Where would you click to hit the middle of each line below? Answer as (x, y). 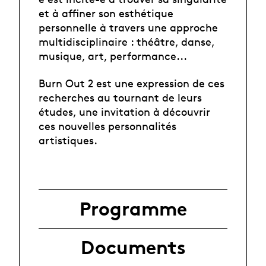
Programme (133, 209)
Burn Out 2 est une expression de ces (132, 83)
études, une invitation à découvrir (124, 112)
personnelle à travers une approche (128, 27)
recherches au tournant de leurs (120, 98)
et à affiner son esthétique (106, 13)
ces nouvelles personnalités (107, 126)
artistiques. (68, 140)
